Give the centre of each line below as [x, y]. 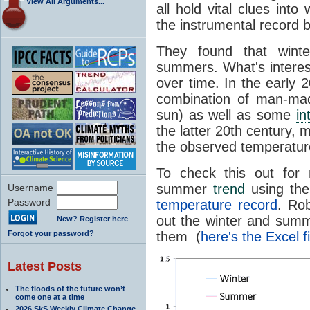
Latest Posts [45, 266]
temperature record [217, 204]
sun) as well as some [226, 115]
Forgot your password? [51, 233]
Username [30, 187]
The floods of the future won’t [70, 288]
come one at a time [50, 297]
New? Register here [92, 218]
